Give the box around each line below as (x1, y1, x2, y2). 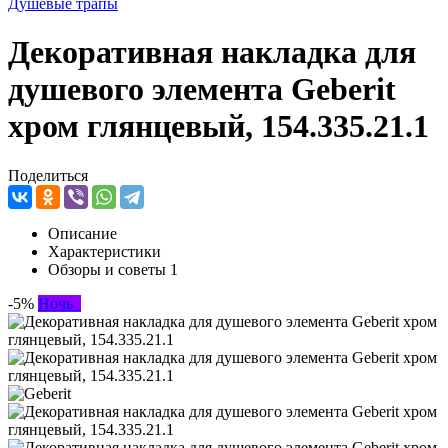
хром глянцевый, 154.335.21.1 (8, 108, 429, 145)
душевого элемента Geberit (8, 71, 396, 108)
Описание (48, 224, 117, 242)
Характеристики (48, 242, 161, 260)
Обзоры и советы (48, 260, 170, 278)
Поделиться (8, 166, 88, 184)
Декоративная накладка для (8, 34, 416, 71)
